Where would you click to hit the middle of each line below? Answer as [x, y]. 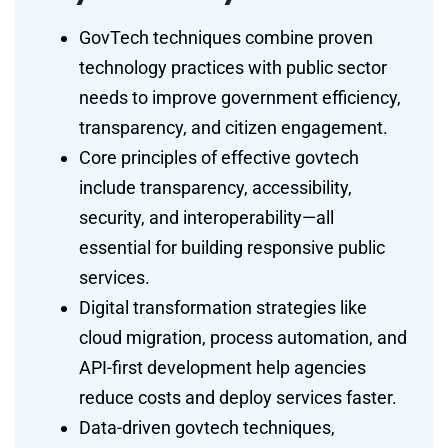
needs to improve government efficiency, [240, 97]
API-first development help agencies [222, 367]
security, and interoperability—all [206, 217]
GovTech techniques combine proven [226, 37]
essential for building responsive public [232, 247]
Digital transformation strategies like [223, 307]
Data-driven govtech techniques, [207, 427]
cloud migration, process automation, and [243, 337]
